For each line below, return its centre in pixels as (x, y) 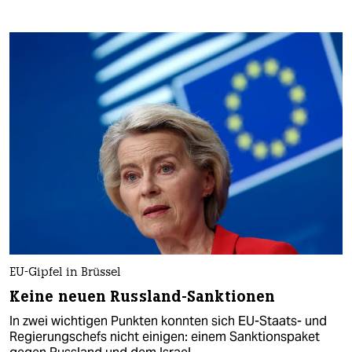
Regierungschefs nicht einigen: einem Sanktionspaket (165, 337)
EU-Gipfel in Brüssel (65, 273)
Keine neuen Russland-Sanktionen (143, 297)
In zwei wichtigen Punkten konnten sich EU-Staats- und (168, 321)
